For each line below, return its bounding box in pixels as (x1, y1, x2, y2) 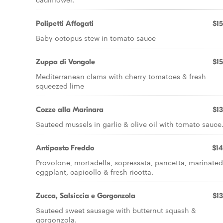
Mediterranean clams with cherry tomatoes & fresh (36, 71, 206, 81)
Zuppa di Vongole (36, 57, 95, 66)
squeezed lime (36, 81, 84, 91)
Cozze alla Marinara (36, 105, 104, 114)
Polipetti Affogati (36, 19, 94, 28)
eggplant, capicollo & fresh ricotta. (36, 167, 153, 177)
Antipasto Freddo (36, 143, 94, 152)
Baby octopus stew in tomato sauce (36, 33, 156, 43)
